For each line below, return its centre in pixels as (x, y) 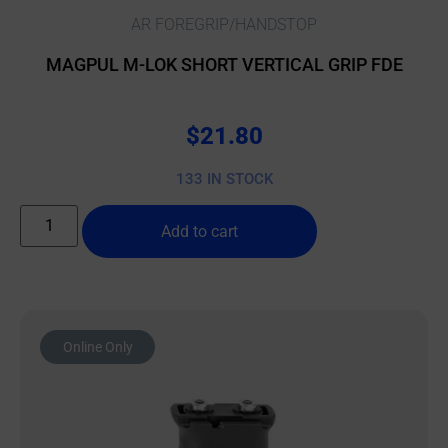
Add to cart (200, 231)
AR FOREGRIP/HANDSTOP (224, 24)
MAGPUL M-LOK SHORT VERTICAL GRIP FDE (224, 64)
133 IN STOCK (224, 179)
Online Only (97, 346)
